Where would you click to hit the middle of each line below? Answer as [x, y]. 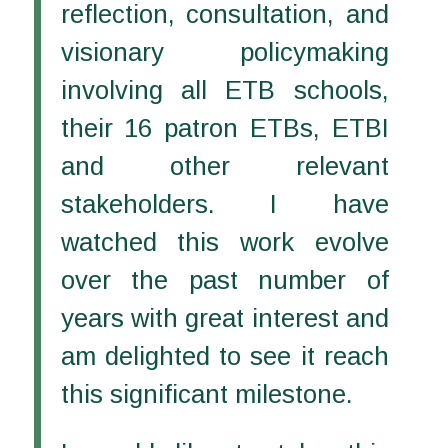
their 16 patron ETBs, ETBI [224, 127]
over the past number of [224, 279]
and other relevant [224, 165]
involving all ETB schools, [224, 89]
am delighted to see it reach [224, 355]
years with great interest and [224, 317]
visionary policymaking [224, 51]
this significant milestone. [206, 393]
